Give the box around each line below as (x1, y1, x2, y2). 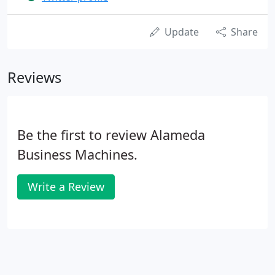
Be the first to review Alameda (17, 126, 205, 144)
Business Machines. (17, 145, 137, 163)
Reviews (7, 68, 61, 87)
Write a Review (28, 179, 104, 194)
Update (165, 25, 199, 39)
